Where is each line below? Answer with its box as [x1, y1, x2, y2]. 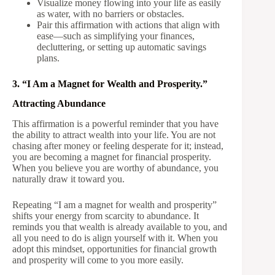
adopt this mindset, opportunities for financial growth [12, 244, 217, 255]
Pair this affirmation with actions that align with [37, 19, 220, 30]
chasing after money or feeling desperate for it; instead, [12, 141, 223, 152]
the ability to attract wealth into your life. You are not [12, 130, 215, 141]
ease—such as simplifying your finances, [37, 30, 195, 41]
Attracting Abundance [12, 98, 106, 109]
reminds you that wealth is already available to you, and [12, 222, 227, 233]
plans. [37, 52, 60, 63]
